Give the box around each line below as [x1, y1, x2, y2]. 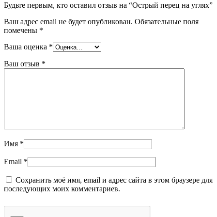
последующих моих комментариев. [4, 184, 120, 193]
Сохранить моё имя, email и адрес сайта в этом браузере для [15, 175, 213, 184]
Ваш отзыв [4, 59, 42, 68]
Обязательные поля [135, 17, 199, 26]
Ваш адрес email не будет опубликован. [4, 17, 133, 26]
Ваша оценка [4, 42, 49, 51]
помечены [4, 26, 39, 34]
